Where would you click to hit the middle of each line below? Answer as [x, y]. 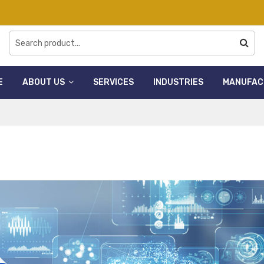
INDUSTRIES [178, 82]
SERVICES [113, 82]
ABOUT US [44, 82]
